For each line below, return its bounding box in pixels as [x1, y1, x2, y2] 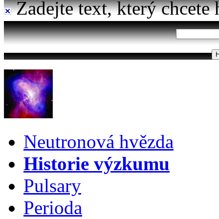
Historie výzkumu [23, 153, 170, 174]
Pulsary [23, 175, 81, 196]
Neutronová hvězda [23, 131, 174, 152]
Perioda [23, 197, 82, 218]
